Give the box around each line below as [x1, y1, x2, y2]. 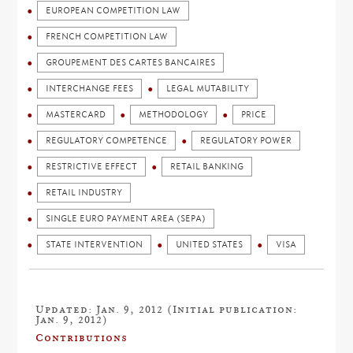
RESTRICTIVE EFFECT [46, 162, 138, 172]
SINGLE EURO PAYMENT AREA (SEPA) [46, 214, 206, 224]
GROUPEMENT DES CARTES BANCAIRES [46, 58, 216, 68]
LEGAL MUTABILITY [166, 84, 250, 94]
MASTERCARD [46, 110, 106, 120]
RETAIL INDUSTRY [46, 188, 123, 198]
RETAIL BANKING [170, 162, 244, 172]
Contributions [35, 331, 128, 344]
